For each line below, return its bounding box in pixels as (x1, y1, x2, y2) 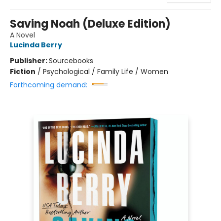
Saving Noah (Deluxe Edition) (10, 16, 171, 32)
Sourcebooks (49, 55, 93, 66)
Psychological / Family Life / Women (43, 66, 168, 76)
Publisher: (10, 55, 49, 66)
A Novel (10, 30, 35, 40)
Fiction (10, 66, 36, 76)
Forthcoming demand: (10, 79, 87, 90)
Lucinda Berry (10, 39, 62, 50)
